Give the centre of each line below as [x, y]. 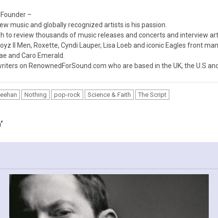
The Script [152, 94]
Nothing [36, 94]
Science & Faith [109, 94]
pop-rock [67, 94]
